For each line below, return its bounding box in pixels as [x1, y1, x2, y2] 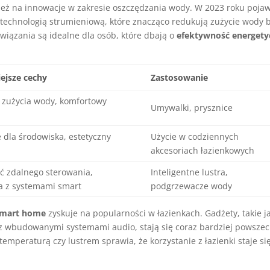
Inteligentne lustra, [151, 166, 228, 178]
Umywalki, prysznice [151, 102, 233, 113]
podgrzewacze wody [151, 180, 233, 192]
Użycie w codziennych [151, 131, 239, 142]
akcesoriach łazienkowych [151, 145, 255, 156]
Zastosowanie [151, 72, 209, 83]
